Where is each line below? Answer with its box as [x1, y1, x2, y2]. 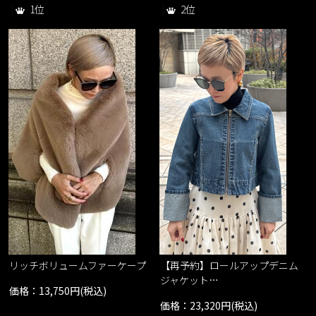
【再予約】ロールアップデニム [160, 258, 299, 273]
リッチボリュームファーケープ [9, 258, 147, 273]
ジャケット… [160, 273, 219, 288]
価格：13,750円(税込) [9, 284, 107, 298]
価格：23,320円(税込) [160, 298, 258, 313]
